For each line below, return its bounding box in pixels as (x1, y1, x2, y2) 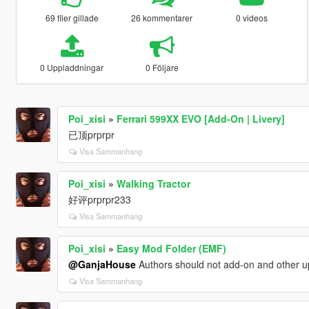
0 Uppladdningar (40, 61, 104, 73)
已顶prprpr (68, 127, 114, 141)
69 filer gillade (45, 11, 99, 23)
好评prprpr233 (68, 192, 131, 206)
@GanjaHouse (68, 257, 136, 271)
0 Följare (145, 61, 179, 73)
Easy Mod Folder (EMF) (116, 241, 226, 255)
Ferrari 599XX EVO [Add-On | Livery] (116, 111, 285, 126)
